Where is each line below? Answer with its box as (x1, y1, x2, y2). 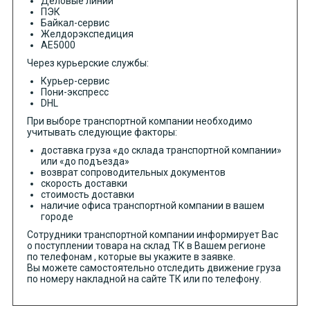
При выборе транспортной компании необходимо (26, 116, 253, 127)
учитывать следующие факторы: (26, 127, 177, 138)
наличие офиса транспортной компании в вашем (40, 200, 264, 212)
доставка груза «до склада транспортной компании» (40, 145, 282, 156)
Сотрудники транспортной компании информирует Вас (26, 229, 278, 241)
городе (40, 211, 73, 223)
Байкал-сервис (40, 17, 109, 29)
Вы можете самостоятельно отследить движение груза (26, 262, 281, 274)
